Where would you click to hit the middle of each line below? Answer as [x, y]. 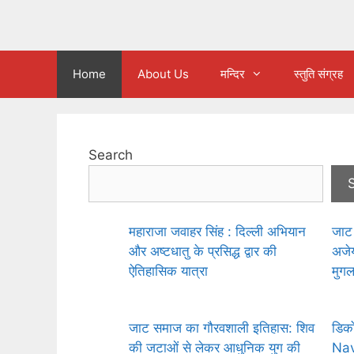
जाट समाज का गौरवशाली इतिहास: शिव [222, 328]
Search [111, 154]
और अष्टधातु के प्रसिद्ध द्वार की [203, 252]
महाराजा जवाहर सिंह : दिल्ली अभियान [217, 232]
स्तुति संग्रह [318, 73]
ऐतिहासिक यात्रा [168, 271]
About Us [163, 73]
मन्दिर [233, 73]
